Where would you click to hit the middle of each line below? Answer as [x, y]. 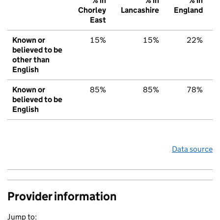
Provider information [62, 196]
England [188, 10]
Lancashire [140, 10]
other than [31, 60]
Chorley [92, 10]
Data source [192, 149]
